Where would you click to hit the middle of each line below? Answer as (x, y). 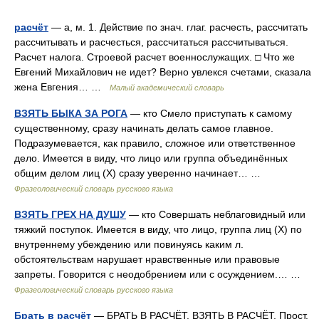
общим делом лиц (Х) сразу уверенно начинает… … (140, 173)
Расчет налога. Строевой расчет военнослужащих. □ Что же (155, 57)
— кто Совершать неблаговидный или (216, 214)
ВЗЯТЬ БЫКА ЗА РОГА (71, 113)
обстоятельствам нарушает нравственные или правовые (147, 259)
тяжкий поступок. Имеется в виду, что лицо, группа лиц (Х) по (158, 229)
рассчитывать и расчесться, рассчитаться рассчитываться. (151, 42)
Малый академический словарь (167, 88)
